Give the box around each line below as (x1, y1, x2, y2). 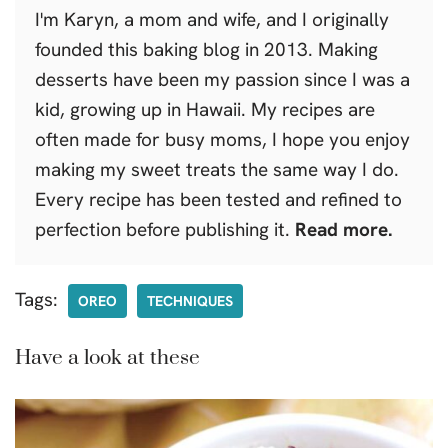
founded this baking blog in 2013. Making (35, 36, 378, 62)
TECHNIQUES (147, 291, 233, 310)
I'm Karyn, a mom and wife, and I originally (35, 6, 389, 32)
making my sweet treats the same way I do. (35, 156, 399, 182)
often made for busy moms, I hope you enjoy (35, 126, 410, 152)
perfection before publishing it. (35, 216, 295, 242)
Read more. (295, 216, 393, 242)
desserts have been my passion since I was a (35, 66, 410, 92)
